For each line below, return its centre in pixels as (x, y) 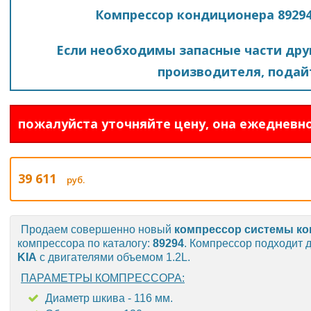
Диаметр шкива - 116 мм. (109, 298)
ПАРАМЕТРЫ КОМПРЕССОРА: (103, 278)
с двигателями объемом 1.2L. (114, 257)
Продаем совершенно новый (98, 229)
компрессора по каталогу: (85, 243)
